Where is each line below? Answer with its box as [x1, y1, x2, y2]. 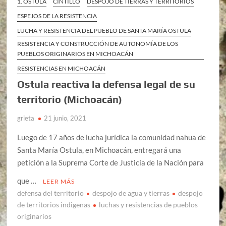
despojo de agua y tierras [92, 188, 170, 197]
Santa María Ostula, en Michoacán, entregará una [17, 145, 182, 154]
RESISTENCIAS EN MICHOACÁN [17, 64, 106, 72]
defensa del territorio [17, 188, 84, 197]
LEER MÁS [43, 177, 75, 185]
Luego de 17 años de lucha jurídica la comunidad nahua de [17, 132, 206, 142]
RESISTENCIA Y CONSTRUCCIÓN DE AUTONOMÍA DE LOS [17, 39, 179, 47]
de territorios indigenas [17, 200, 91, 209]
